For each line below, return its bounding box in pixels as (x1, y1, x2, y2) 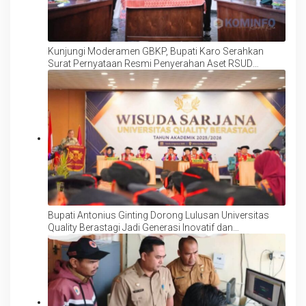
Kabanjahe (48, 70, 94, 81)
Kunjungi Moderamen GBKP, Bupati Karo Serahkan (48, 45, 264, 57)
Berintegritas (48, 234, 102, 245)
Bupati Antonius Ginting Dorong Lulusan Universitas (48, 209, 269, 221)
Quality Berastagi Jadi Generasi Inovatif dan (48, 221, 233, 233)
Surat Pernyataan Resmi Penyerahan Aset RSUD (48, 57, 253, 69)
